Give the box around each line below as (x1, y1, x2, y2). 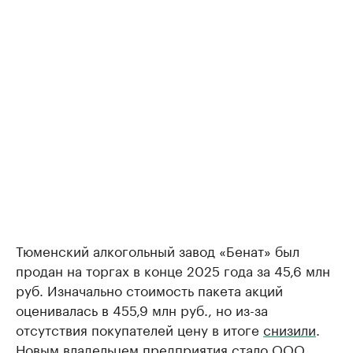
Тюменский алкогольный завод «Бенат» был (16, 240, 299, 260)
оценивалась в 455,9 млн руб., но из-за (16, 299, 268, 319)
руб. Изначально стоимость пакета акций (16, 279, 283, 299)
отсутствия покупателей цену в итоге (16, 318, 263, 339)
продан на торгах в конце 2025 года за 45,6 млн (16, 259, 330, 280)
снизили (263, 318, 316, 339)
